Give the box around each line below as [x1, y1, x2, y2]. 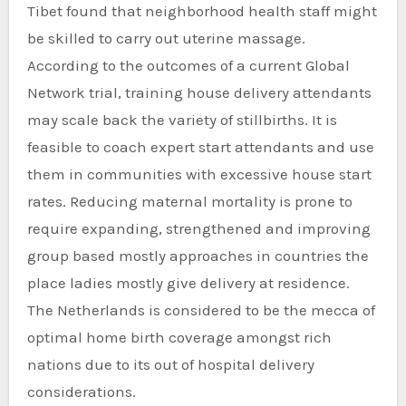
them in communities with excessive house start [26, 165, 372, 183]
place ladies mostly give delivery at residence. [26, 274, 350, 292]
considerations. [26, 382, 136, 401]
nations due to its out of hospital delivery [26, 355, 314, 373]
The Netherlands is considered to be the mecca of [26, 301, 375, 319]
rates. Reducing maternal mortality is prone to [26, 192, 353, 210]
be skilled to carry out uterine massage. [26, 29, 305, 47]
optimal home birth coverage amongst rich [26, 328, 332, 346]
